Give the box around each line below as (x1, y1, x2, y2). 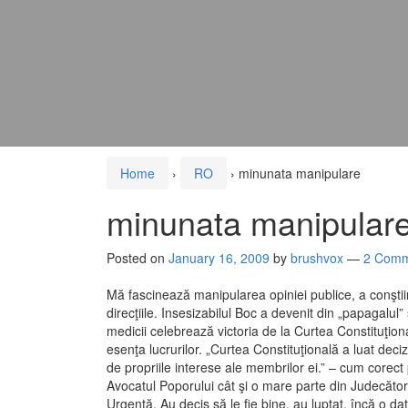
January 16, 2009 (168, 249, 270, 268)
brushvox (291, 249, 343, 268)
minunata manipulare (239, 164, 361, 183)
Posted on (107, 249, 168, 268)
